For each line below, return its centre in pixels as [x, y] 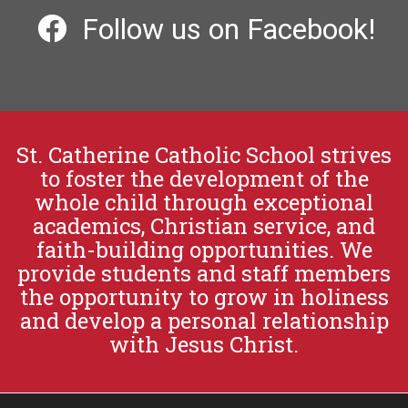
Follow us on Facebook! [228, 29]
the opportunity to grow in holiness [204, 296]
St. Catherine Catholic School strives [204, 154]
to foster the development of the [204, 178]
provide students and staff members [204, 273]
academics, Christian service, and [204, 225]
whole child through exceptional [204, 202]
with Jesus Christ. [204, 344]
